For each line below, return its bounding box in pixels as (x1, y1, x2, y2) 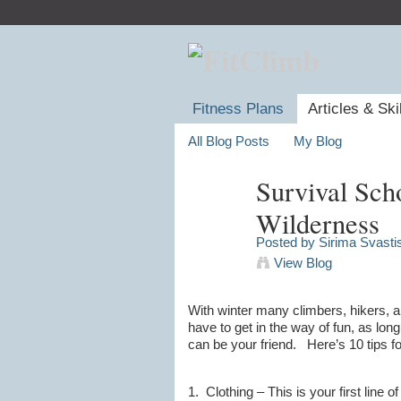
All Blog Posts (187, 133, 269, 149)
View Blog (273, 255, 332, 271)
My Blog (294, 133, 343, 149)
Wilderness (255, 204, 380, 242)
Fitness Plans (192, 100, 285, 117)
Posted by (255, 235, 319, 251)
